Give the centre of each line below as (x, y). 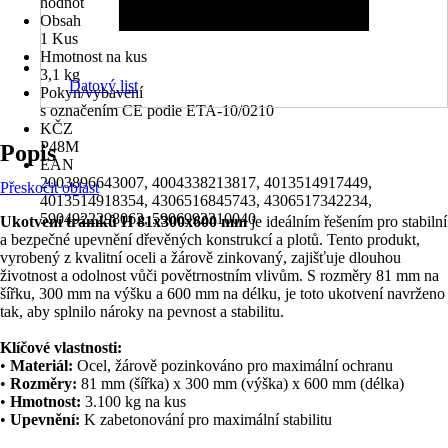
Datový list (103, 85)
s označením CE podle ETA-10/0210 (157, 110)
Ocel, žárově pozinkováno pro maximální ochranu (233, 365)
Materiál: (41, 365)
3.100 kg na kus (133, 401)
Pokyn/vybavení (91, 92)
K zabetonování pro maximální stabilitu (206, 419)
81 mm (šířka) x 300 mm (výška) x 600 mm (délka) (240, 383)
